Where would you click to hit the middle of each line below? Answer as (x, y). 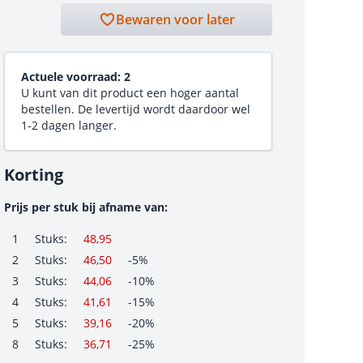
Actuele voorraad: (72, 77)
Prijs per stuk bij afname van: (85, 207)
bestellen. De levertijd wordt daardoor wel (135, 109)
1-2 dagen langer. (68, 125)
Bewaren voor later (175, 19)
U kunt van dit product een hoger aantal (130, 93)
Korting (33, 175)
